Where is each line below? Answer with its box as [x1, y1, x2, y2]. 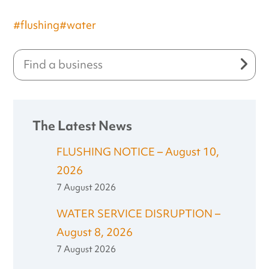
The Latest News [32, 116, 133, 134]
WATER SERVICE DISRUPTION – [56, 206, 221, 221]
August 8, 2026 [56, 225, 133, 240]
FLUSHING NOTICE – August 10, [56, 144, 220, 159]
